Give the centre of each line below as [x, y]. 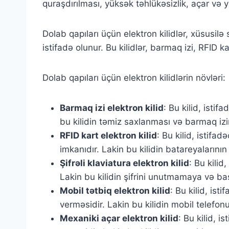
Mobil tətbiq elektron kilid [115, 191]
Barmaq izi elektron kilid [112, 108]
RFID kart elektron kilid [108, 135]
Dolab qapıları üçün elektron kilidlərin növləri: [134, 78]
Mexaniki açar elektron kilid [119, 218]
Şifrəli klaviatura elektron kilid [124, 163]
